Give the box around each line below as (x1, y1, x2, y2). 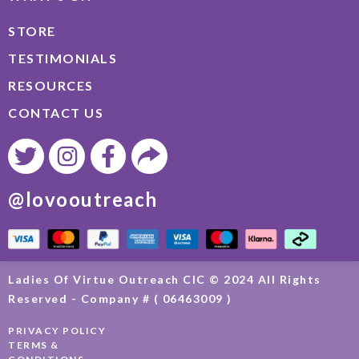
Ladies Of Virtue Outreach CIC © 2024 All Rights (8, 272, 321, 286)
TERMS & (8, 338, 59, 351)
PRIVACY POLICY (8, 324, 106, 337)
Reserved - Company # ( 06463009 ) (8, 291, 232, 305)
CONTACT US (8, 104, 103, 120)
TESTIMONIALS (8, 50, 117, 66)
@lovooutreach (8, 188, 158, 212)
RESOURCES (8, 77, 94, 93)
